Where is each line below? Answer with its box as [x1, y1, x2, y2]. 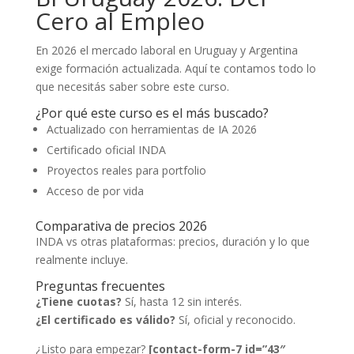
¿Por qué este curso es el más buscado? [35, 104, 269, 122]
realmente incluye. [35, 252, 128, 267]
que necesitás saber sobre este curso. [35, 79, 229, 94]
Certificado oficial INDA [46, 142, 166, 157]
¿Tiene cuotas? [35, 294, 122, 309]
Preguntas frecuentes [35, 277, 165, 295]
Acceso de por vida [46, 183, 144, 198]
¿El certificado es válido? [35, 312, 175, 327]
